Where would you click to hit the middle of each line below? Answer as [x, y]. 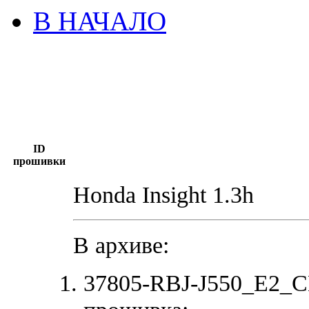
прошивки [39, 161]
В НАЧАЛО [100, 21]
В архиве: [121, 245]
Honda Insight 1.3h [163, 194]
